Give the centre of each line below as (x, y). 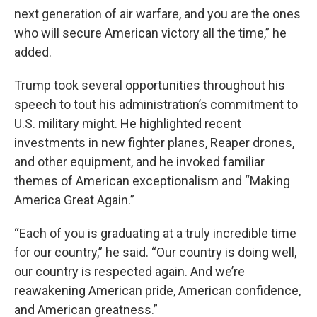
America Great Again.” (74, 200)
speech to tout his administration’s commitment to (156, 104)
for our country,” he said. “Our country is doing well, (155, 252)
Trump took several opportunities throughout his (150, 85)
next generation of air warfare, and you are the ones (157, 14)
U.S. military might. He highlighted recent (128, 123)
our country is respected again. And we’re (129, 271)
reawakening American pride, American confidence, (157, 290)
